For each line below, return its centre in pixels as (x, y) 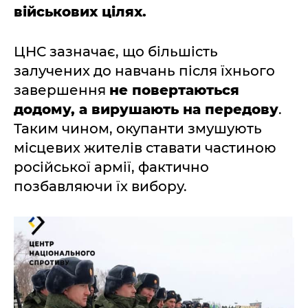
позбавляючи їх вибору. (100, 186)
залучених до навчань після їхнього (144, 71)
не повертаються (174, 90)
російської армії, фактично (111, 167)
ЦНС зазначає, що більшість (116, 52)
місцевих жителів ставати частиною (145, 148)
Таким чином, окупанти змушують (138, 129)
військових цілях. (80, 12)
